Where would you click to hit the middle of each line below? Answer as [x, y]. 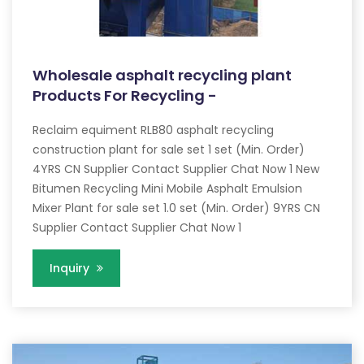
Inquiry [71, 269]
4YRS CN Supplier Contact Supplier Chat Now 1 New [176, 169]
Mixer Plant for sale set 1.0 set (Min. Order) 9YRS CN [176, 208]
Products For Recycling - [125, 96]
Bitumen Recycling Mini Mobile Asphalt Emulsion [167, 189]
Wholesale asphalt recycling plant [162, 76]
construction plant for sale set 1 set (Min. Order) [169, 150]
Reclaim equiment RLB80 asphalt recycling [153, 130]
